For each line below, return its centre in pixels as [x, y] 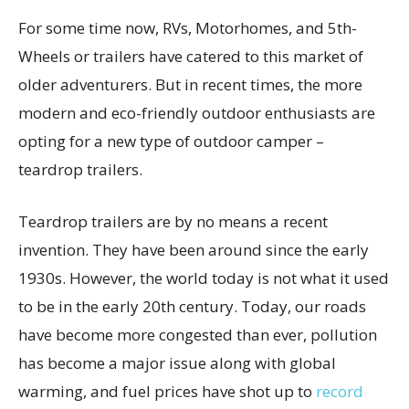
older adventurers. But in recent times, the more [190, 85]
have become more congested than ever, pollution [198, 335]
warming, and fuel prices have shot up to [167, 392]
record [340, 392]
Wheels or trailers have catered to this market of [191, 57]
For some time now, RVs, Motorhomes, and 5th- [188, 28]
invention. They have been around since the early [194, 250]
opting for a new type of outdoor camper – [171, 142]
